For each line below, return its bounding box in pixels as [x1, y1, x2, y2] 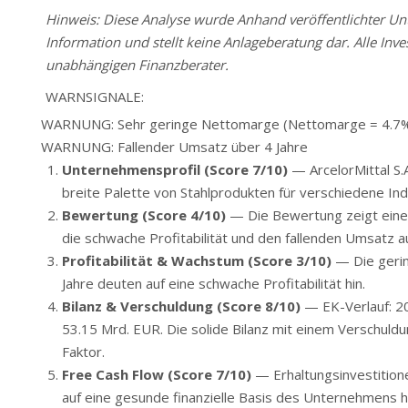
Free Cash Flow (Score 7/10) [61, 364, 251, 383]
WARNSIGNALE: [46, 87, 144, 106]
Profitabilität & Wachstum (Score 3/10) [61, 250, 331, 270]
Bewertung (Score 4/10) [61, 205, 226, 224]
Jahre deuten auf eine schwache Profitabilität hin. [61, 273, 365, 292]
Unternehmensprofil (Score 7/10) [61, 159, 288, 178]
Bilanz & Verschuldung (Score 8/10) [61, 296, 301, 315]
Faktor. [61, 342, 105, 361]
